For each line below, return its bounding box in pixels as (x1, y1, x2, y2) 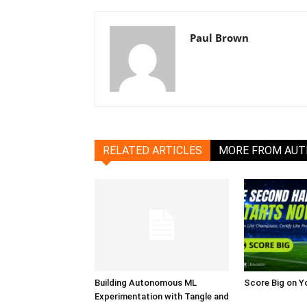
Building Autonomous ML (95, 277, 197, 288)
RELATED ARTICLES (103, 144, 202, 157)
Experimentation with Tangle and (95, 291, 229, 302)
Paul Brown (190, 31, 249, 45)
